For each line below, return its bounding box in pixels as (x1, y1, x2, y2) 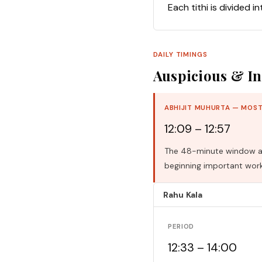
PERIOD (168, 222, 195, 232)
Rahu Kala (163, 189, 203, 201)
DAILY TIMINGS (153, 50, 208, 60)
